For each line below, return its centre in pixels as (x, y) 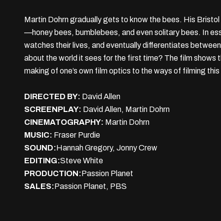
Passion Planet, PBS (91, 186)
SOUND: (40, 148)
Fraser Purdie (76, 135)
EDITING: (42, 161)
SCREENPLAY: (54, 109)
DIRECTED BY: (53, 96)
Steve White (82, 161)
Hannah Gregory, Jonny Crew (107, 148)
